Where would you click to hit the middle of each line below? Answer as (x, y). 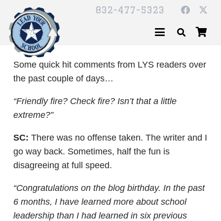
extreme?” (33, 115)
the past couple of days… (63, 78)
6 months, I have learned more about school (100, 202)
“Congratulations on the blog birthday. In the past (109, 188)
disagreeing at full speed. (63, 165)
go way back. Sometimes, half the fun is (92, 151)
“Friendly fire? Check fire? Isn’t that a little (95, 101)
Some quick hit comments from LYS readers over (110, 65)
